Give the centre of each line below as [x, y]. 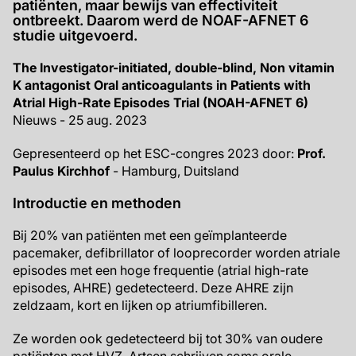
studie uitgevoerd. [75, 35]
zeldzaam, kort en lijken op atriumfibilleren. [140, 305]
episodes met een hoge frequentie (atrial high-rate [161, 270]
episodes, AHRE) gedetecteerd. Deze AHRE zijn [153, 288]
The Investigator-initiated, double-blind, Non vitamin [174, 68]
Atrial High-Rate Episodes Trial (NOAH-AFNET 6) [161, 103]
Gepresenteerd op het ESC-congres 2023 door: [155, 153]
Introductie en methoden [97, 203]
